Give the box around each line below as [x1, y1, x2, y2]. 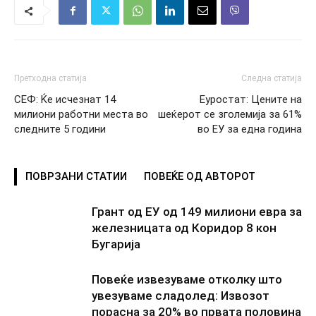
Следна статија [241, 73, 302, 83]
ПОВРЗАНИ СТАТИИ [25, 169, 127, 183]
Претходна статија [14, 73, 87, 83]
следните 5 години [14, 122, 106, 135]
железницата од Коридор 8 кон [92, 220, 276, 235]
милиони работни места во [14, 107, 148, 121]
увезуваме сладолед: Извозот [92, 288, 269, 303]
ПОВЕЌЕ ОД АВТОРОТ [144, 169, 255, 183]
